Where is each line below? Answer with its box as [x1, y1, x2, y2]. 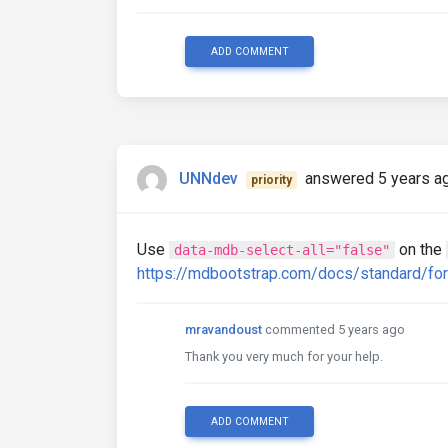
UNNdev [179, 169, 238, 189]
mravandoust [185, 322, 262, 337]
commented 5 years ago [265, 322, 405, 337]
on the [395, 240, 446, 259]
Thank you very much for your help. [185, 349, 383, 364]
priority [250, 173, 292, 188]
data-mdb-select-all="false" [174, 242, 390, 258]
